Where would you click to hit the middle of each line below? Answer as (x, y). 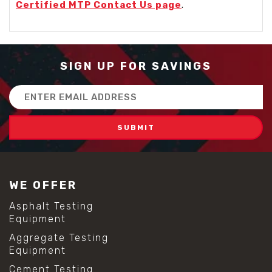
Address (27, 104)
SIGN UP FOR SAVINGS (136, 66)
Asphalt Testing (51, 206)
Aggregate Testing (59, 237)
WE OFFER (43, 185)
